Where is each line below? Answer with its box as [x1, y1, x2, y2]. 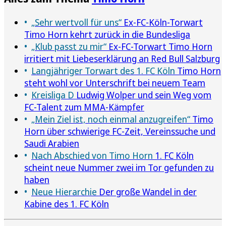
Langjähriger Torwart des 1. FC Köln [31, 64, 175, 77]
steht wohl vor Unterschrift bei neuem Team [24, 76, 205, 89]
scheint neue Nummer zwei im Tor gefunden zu [24, 161, 214, 174]
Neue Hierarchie [31, 185, 97, 198]
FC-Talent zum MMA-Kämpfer [24, 100, 144, 113]
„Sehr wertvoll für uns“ [31, 16, 122, 28]
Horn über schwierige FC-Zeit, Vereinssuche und [24, 125, 215, 137]
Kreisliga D [31, 88, 74, 101]
